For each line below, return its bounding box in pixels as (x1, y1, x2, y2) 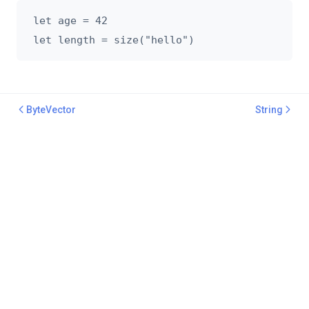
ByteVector (26, 104, 76, 115)
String (255, 104, 283, 115)
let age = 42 (33, 14, 108, 27)
